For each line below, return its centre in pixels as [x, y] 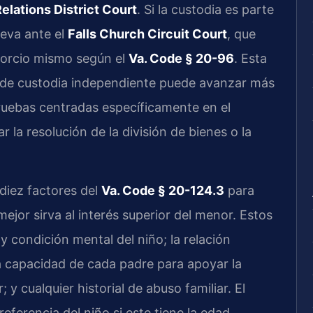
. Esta [250, 58]
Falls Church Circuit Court [147, 34]
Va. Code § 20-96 [181, 58]
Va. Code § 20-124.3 [163, 191]
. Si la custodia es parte [205, 9]
